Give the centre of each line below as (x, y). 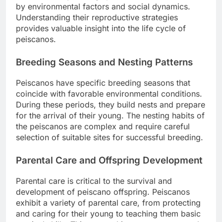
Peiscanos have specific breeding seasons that (103, 83)
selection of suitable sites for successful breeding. (110, 138)
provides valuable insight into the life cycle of (101, 28)
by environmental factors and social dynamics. (103, 7)
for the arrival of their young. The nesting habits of (110, 116)
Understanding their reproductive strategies (97, 18)
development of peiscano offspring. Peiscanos (103, 192)
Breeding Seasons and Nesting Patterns (104, 62)
